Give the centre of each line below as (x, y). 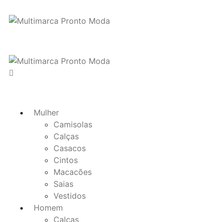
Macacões (73, 172)
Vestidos (70, 196)
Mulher (46, 113)
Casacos (70, 148)
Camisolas (73, 125)
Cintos (66, 160)
